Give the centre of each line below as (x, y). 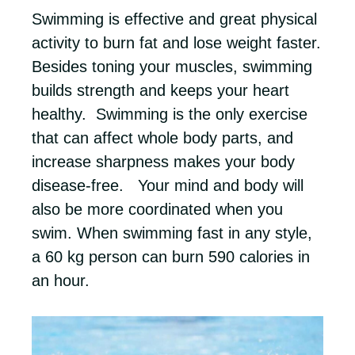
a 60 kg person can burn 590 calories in (171, 257)
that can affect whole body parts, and (162, 138)
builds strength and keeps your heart (160, 90)
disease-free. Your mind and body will (168, 185)
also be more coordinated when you (157, 209)
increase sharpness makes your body (163, 162)
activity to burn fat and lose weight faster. (176, 43)
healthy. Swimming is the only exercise (170, 114)
